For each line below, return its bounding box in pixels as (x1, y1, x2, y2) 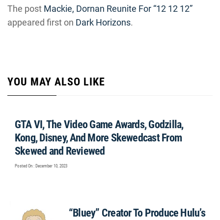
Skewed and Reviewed (15, 145, 105, 157)
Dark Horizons (76, 17, 131, 27)
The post (7, 3, 44, 14)
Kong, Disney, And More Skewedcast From (15, 132, 182, 144)
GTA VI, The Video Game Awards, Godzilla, (15, 118, 184, 131)
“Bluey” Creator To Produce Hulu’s (69, 207, 205, 219)
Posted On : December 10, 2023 (15, 164, 67, 168)
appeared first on (7, 17, 76, 27)
